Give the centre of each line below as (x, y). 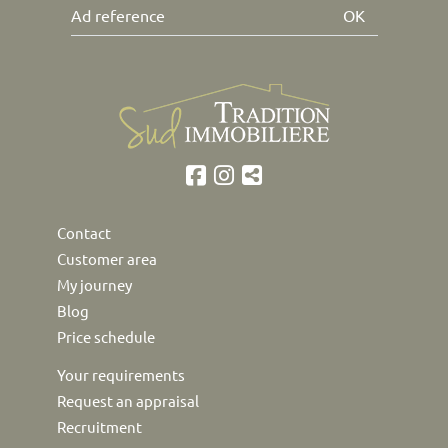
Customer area (107, 260)
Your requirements (121, 376)
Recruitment (99, 428)
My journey (94, 286)
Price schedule (106, 338)
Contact (84, 234)
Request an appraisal (128, 402)
